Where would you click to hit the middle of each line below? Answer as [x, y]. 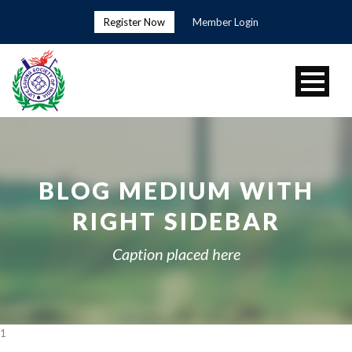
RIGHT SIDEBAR [176, 220]
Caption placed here [176, 253]
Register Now [134, 22]
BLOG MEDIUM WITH [176, 190]
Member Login [225, 22]
